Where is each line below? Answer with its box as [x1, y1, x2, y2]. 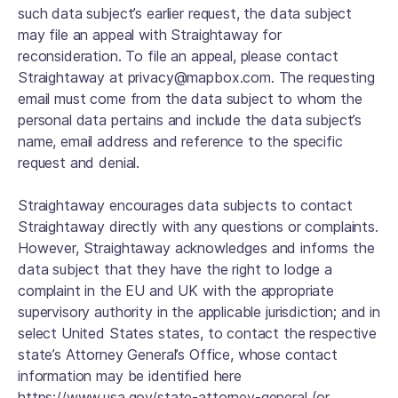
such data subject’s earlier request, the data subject [18, 4, 353, 22]
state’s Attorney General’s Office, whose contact [18, 346, 338, 363]
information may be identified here [18, 367, 242, 385]
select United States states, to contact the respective [18, 324, 377, 342]
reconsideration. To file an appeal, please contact [18, 47, 338, 65]
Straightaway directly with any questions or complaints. [18, 218, 378, 235]
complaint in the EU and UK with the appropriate [18, 282, 334, 299]
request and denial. [18, 154, 144, 171]
